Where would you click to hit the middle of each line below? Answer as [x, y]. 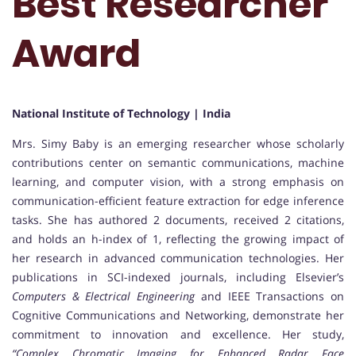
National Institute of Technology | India [121, 114]
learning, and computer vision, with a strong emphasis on [178, 182]
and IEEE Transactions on [270, 296]
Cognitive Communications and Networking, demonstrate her [178, 315]
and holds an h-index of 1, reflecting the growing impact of [178, 239]
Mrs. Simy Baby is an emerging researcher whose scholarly [178, 144]
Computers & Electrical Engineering [104, 296]
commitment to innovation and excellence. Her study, [178, 335]
